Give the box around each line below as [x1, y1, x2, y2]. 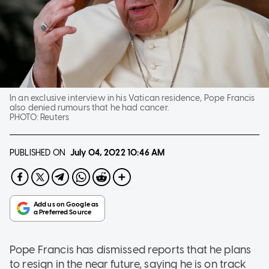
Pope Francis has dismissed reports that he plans [10, 243, 252, 256]
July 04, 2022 [70, 147, 125, 158]
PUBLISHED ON [10, 147, 65, 158]
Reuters [40, 112, 70, 122]
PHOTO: [10, 112, 41, 122]
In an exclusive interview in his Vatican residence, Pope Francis [10, 92, 255, 103]
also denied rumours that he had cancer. [10, 102, 169, 113]
